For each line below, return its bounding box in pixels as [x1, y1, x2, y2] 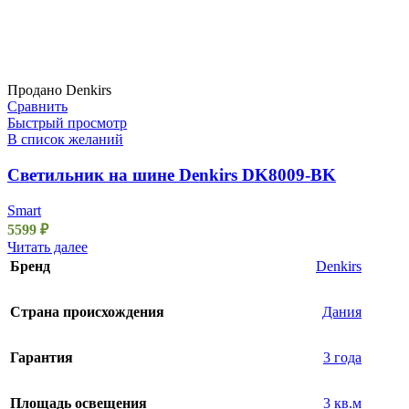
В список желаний [7, 131, 123, 148]
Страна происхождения [10, 303, 164, 320]
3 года [323, 349, 362, 365]
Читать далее [7, 238, 88, 255]
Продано [7, 82, 62, 99]
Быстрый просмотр [7, 115, 127, 131]
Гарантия [10, 349, 73, 365]
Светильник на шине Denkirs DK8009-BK [7, 164, 336, 184]
